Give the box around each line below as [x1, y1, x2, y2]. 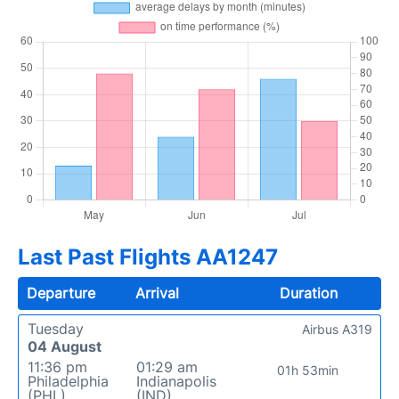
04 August [28, 338, 102, 355]
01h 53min [277, 362, 339, 378]
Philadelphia [28, 372, 109, 390]
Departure [27, 284, 95, 302]
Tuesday [28, 320, 84, 338]
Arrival [135, 284, 180, 302]
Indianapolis [135, 372, 216, 390]
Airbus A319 [302, 322, 372, 337]
